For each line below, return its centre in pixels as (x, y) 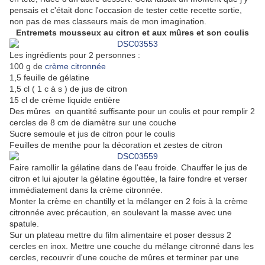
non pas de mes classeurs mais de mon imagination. (108, 22)
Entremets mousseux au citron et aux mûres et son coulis (132, 33)
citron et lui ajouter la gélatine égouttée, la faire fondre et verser (128, 179)
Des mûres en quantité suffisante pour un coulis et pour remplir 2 (132, 112)
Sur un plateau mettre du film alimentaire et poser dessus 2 (120, 235)
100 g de (27, 67)
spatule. (24, 224)
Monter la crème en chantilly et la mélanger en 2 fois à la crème (129, 201)
